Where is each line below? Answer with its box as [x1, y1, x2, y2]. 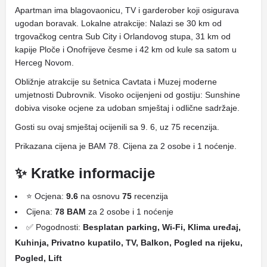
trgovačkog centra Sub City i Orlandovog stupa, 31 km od [15, 32, 231, 41]
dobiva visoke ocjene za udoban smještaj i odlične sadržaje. [15, 103, 240, 113]
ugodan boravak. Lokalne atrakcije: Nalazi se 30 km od [15, 18, 222, 28]
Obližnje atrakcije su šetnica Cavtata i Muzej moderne [15, 77, 217, 86]
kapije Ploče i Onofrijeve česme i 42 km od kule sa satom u [15, 45, 237, 54]
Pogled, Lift [15, 253, 62, 263]
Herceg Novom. [15, 58, 74, 67]
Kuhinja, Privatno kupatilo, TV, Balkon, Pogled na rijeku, [15, 238, 243, 247]
